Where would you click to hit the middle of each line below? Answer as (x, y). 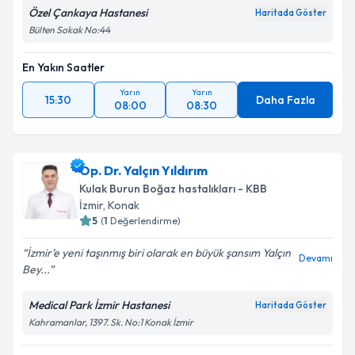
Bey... (36, 269)
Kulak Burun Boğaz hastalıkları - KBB (173, 189)
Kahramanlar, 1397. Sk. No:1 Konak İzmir (111, 322)
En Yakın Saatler (63, 67)
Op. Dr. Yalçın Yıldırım (143, 170)
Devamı (316, 258)
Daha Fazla (285, 100)
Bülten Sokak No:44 (69, 30)
